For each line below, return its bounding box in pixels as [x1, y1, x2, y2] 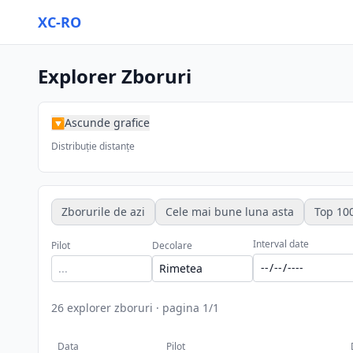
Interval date [253, 237, 309, 251]
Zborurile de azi [61, 204, 145, 219]
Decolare [152, 239, 192, 252]
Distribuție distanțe [51, 139, 135, 153]
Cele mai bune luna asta [165, 204, 294, 219]
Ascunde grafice [65, 115, 150, 130]
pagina [162, 300, 199, 315]
